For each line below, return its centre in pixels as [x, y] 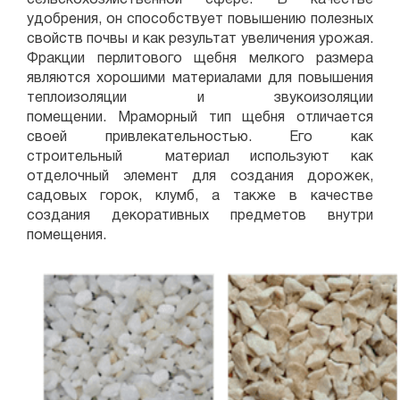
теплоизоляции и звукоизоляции [200, 98]
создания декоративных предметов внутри [200, 216]
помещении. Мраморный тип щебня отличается [200, 118]
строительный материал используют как [200, 157]
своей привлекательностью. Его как [200, 137]
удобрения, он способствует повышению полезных [200, 20]
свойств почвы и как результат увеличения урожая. [200, 39]
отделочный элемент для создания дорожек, [200, 177]
